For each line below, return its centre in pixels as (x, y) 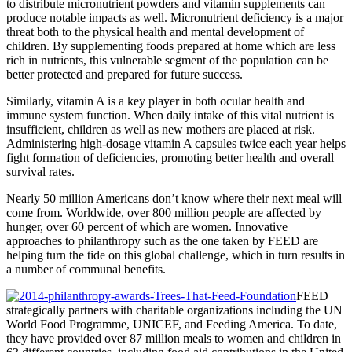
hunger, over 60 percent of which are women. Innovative (147, 226)
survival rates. (40, 171)
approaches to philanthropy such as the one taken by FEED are (162, 240)
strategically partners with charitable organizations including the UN (174, 310)
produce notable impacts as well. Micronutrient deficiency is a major (175, 17)
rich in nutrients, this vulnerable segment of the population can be (167, 60)
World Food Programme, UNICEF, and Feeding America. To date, (172, 324)
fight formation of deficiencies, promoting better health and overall (170, 157)
